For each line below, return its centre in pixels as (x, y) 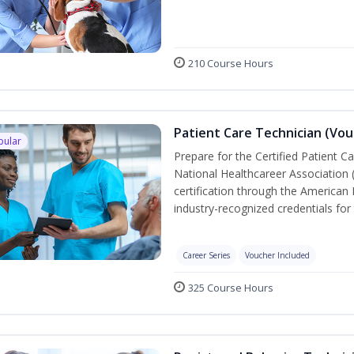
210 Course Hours (230, 63)
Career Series (206, 255)
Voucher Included (277, 255)
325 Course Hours (230, 287)
